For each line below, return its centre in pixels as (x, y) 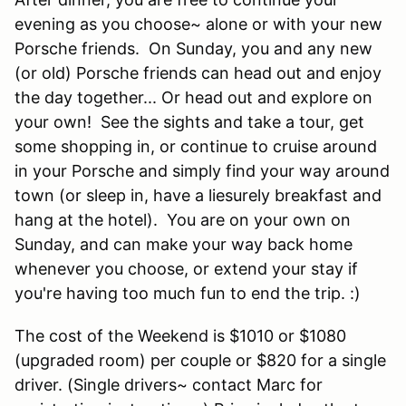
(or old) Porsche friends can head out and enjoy (198, 72)
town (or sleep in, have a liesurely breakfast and (198, 195)
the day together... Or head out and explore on (193, 97)
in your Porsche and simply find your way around (202, 170)
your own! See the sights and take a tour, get (189, 121)
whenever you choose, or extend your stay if (186, 268)
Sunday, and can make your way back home (184, 244)
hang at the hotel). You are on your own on (183, 219)
